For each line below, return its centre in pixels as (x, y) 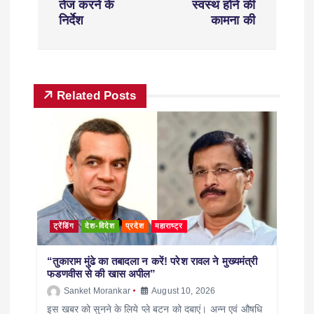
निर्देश (71, 20)
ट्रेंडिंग (64, 226)
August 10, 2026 (183, 291)
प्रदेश (135, 226)
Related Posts (97, 95)
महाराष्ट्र (169, 226)
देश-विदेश (100, 226)
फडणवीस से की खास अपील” (102, 273)
